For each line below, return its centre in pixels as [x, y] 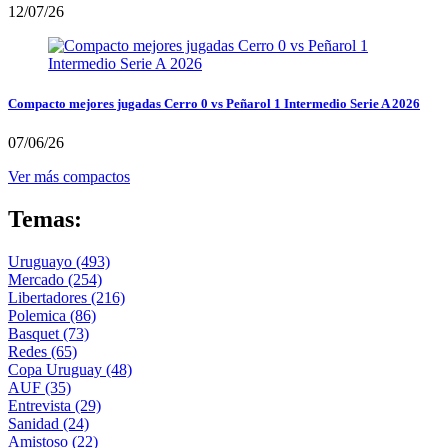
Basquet [35, 333]
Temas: [45, 218]
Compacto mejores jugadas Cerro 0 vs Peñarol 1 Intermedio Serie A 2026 [214, 103]
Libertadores [49, 297]
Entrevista [41, 405]
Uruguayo [42, 261]
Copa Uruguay [57, 369]
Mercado [38, 279]
